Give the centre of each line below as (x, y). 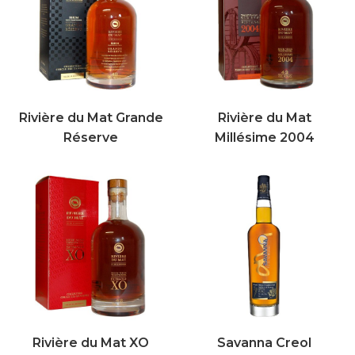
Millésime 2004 (264, 138)
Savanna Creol (264, 343)
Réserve (91, 138)
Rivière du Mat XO (91, 343)
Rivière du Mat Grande (91, 118)
